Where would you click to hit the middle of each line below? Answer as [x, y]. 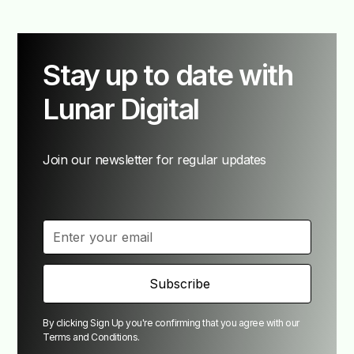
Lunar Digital [121, 109]
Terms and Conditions [90, 337]
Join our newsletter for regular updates [154, 160]
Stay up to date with [168, 75]
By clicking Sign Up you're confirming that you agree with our [171, 323]
